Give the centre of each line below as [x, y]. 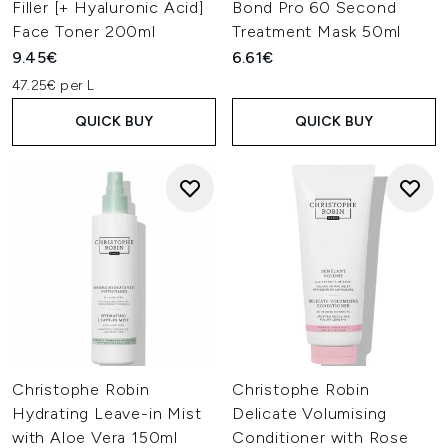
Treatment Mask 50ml [317, 31]
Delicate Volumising [310, 413]
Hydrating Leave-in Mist [107, 413]
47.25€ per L [53, 85]
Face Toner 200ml [84, 31]
